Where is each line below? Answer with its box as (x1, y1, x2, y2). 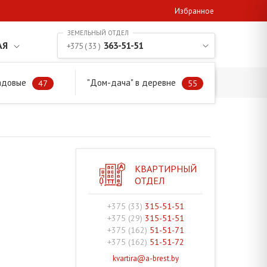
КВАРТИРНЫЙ (135, 162, 197, 175)
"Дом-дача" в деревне (87, 77, 176, 88)
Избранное (175, 6, 214, 16)
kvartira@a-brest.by (112, 253, 179, 264)
